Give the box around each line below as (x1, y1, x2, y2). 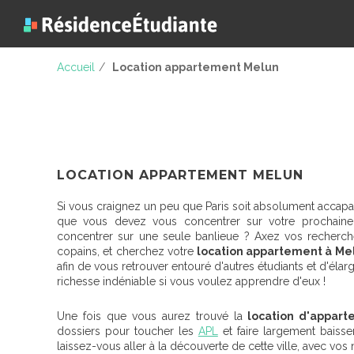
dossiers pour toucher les (57, 325, 198, 337)
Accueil (57, 60, 95, 73)
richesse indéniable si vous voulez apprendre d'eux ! (57, 275, 326, 288)
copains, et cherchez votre (57, 245, 194, 258)
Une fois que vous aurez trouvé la (57, 310, 243, 322)
